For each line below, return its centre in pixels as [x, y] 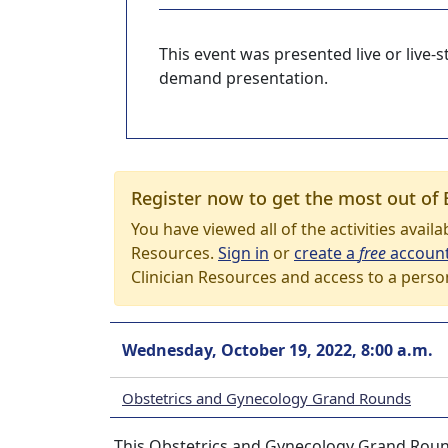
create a [326, 253]
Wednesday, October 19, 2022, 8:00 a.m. [277, 350]
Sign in [243, 253]
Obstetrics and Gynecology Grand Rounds [266, 397]
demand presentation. [243, 78]
